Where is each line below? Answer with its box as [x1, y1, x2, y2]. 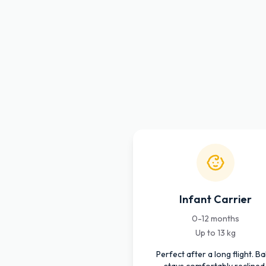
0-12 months [191, 213, 239, 224]
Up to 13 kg [195, 227, 236, 238]
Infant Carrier [179, 192, 252, 206]
